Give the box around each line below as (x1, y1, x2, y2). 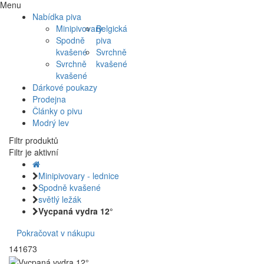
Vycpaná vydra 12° (38, 205, 113, 217)
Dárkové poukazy (32, 81, 97, 94)
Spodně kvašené (38, 181, 101, 194)
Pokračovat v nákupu (16, 227, 95, 239)
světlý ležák (38, 193, 81, 206)
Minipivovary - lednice (38, 170, 119, 182)
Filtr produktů (9, 134, 58, 147)
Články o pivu (32, 105, 82, 117)
